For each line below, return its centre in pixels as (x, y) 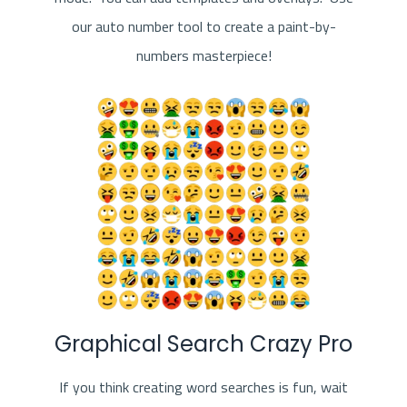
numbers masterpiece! (203, 55)
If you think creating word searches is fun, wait (203, 387)
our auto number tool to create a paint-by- (203, 26)
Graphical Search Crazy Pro (203, 343)
